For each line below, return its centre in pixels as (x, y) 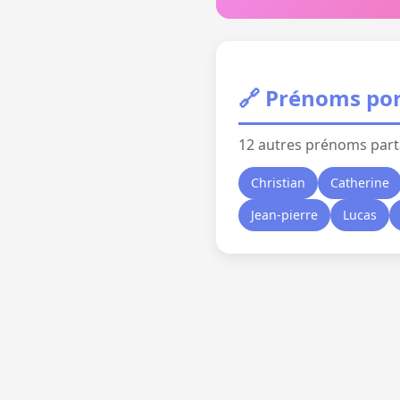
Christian (278, 183)
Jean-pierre (284, 215)
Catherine (360, 183)
